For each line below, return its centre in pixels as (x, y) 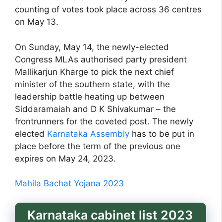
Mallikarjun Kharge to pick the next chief (94, 72)
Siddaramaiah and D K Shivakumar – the (95, 109)
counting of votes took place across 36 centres (108, 10)
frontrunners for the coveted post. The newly (104, 121)
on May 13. (37, 22)
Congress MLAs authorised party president (101, 59)
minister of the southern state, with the (92, 84)
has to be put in (162, 134)
